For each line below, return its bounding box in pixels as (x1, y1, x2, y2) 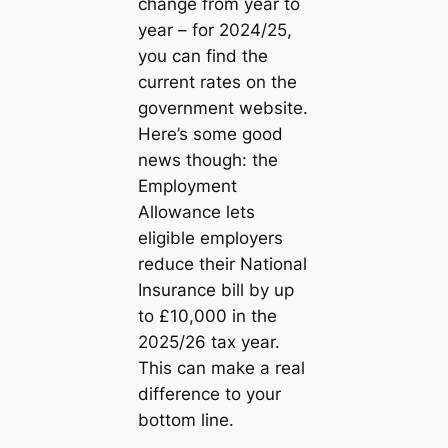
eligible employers (137, 228, 283, 249)
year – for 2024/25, (137, 20, 292, 41)
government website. (137, 98, 308, 119)
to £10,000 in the (137, 306, 277, 327)
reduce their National (137, 254, 307, 275)
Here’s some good (137, 124, 283, 145)
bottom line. (137, 410, 234, 431)
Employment (137, 176, 237, 197)
